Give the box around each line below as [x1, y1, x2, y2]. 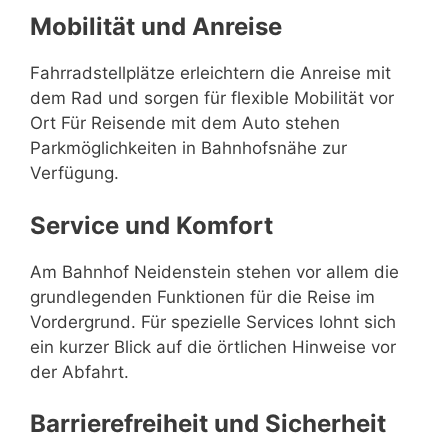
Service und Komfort [30, 210, 273, 240]
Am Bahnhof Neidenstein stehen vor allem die [30, 261, 399, 282]
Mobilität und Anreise [30, 12, 282, 41]
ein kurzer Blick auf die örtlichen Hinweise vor [30, 336, 396, 357]
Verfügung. [30, 163, 119, 183]
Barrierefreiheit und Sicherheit [30, 409, 386, 438]
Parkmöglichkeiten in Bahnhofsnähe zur [30, 138, 347, 158]
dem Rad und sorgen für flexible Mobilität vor [30, 88, 394, 108]
